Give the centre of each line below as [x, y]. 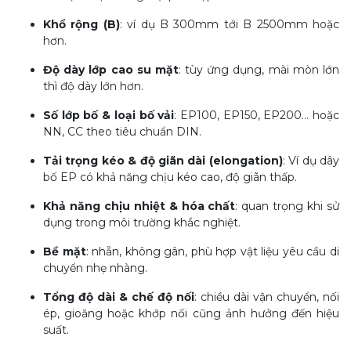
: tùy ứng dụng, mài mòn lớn [259, 70]
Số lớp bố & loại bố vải [109, 115]
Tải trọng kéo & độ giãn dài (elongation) [163, 161]
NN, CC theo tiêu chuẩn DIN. [124, 132]
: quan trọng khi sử [288, 206]
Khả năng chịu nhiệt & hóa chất [139, 206]
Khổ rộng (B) [81, 24]
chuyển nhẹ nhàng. [95, 268]
